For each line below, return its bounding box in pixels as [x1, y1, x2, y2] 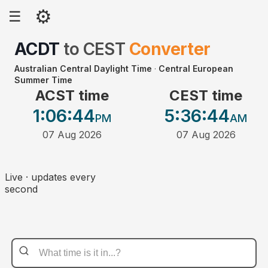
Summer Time [14, 75, 72, 85]
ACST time [35, 87, 109, 105]
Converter [129, 39, 211, 59]
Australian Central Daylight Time [14, 63, 152, 74]
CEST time [169, 87, 242, 105]
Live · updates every [5, 171, 96, 184]
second [5, 183, 38, 196]
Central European [159, 63, 233, 74]
